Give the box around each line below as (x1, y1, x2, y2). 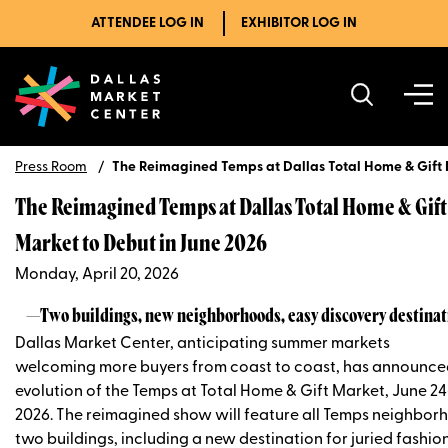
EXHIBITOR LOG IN (241, 16, 357, 31)
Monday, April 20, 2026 (15, 266, 179, 283)
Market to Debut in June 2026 (15, 232, 267, 257)
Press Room (15, 159, 87, 175)
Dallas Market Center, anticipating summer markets (15, 335, 390, 352)
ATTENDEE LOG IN (91, 16, 204, 31)
